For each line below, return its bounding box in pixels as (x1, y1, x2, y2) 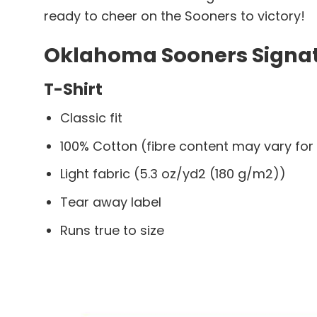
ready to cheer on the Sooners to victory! (44, 6, 305, 25)
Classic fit (60, 108, 123, 127)
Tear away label (60, 193, 162, 212)
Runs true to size (60, 221, 165, 239)
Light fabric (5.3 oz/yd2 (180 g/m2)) (60, 165, 287, 183)
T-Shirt (44, 77, 103, 100)
